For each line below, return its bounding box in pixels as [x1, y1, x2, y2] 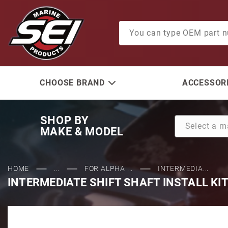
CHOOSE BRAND [40, 78, 105, 88]
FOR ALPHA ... [84, 164, 133, 173]
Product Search [119, 22, 174, 30]
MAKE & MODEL [40, 125, 124, 138]
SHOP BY [40, 114, 89, 127]
